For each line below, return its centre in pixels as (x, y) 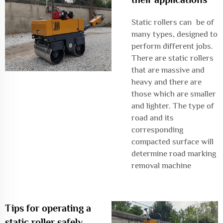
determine (150, 154)
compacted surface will (172, 142)
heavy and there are (169, 82)
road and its (153, 118)
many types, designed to (174, 34)
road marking (193, 154)
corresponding (157, 130)
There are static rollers (172, 58)
